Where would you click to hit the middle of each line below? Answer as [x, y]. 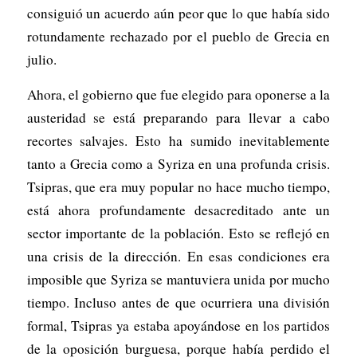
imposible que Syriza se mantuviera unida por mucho [178, 279]
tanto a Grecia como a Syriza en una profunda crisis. [178, 163]
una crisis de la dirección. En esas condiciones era [178, 256]
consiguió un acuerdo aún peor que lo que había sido [178, 14]
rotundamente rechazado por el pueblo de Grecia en [178, 37]
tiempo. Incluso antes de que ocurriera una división [178, 302]
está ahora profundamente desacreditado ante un [178, 210]
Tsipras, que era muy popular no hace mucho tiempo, [178, 186]
